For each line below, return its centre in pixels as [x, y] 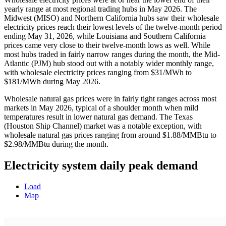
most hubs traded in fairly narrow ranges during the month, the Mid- [112, 54]
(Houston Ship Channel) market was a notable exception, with [103, 126]
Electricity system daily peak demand [101, 165]
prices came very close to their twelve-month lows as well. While [107, 45]
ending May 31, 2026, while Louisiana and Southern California [105, 36]
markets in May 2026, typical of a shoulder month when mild [101, 107]
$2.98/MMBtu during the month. [56, 144]
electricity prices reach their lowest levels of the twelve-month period [113, 27]
